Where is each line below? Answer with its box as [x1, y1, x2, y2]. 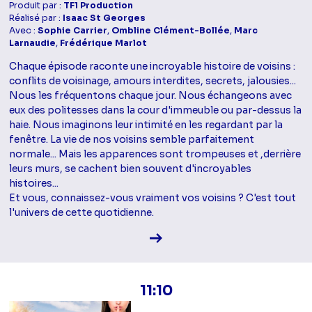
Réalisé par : [9, 13, 63, 24]
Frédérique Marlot [60, 38, 148, 49]
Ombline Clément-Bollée [111, 25, 231, 37]
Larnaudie [9, 38, 56, 49]
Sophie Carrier [38, 25, 108, 37]
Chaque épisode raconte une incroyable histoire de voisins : [9, 60, 296, 73]
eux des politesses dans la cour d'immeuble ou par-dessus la [9, 104, 302, 117]
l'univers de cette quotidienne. [9, 206, 155, 219]
